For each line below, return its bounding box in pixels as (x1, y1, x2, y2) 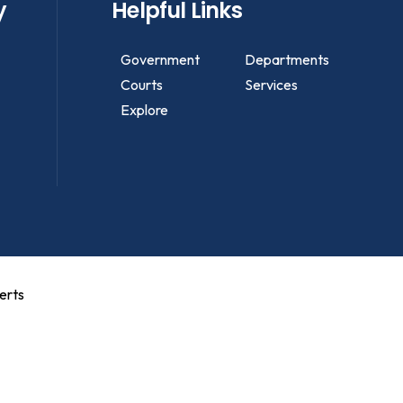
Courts (121, 76, 164, 94)
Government (121, 50, 201, 68)
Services (244, 76, 298, 94)
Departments (244, 50, 329, 68)
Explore (121, 101, 169, 119)
